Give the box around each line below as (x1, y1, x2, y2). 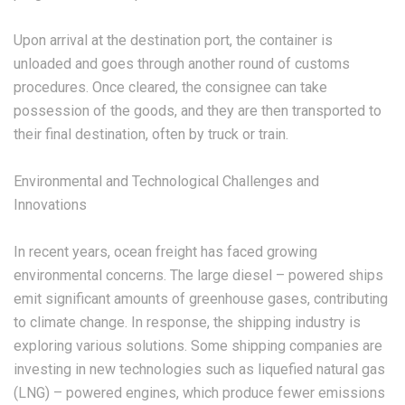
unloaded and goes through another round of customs (14, 55, 350, 72)
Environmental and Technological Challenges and (14, 173, 319, 190)
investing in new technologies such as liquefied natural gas (14, 361, 385, 378)
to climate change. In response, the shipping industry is (14, 314, 361, 331)
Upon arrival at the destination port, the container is (14, 32, 333, 49)
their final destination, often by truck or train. (14, 126, 288, 143)
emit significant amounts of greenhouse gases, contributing (14, 290, 388, 307)
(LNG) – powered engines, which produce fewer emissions (14, 384, 385, 401)
